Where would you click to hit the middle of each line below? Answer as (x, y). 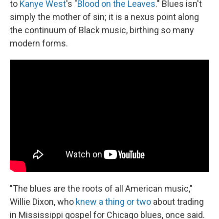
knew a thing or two (113, 201)
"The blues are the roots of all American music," (101, 188)
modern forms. (39, 43)
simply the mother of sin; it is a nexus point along (104, 17)
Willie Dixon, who (43, 201)
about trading (177, 201)
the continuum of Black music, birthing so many (102, 30)
